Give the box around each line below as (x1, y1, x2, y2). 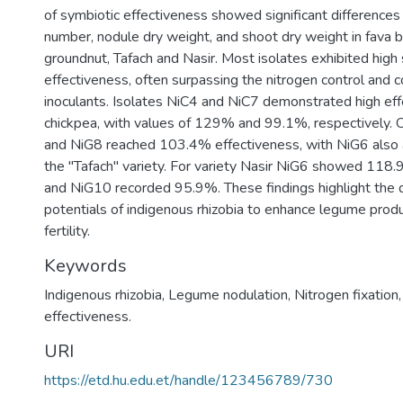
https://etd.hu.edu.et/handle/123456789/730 (44, 371, 333, 390)
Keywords (44, 254, 127, 278)
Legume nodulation (168, 285, 288, 305)
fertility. (44, 221, 90, 241)
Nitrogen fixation (294, 285, 399, 305)
